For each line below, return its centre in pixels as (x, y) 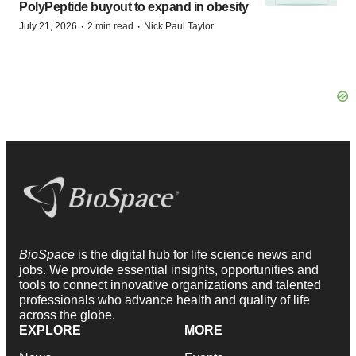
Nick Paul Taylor (179, 26)
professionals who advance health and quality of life (164, 300)
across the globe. (67, 315)
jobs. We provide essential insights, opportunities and (169, 270)
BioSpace (48, 255)
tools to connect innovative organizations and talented (170, 285)
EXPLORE (50, 331)
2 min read (110, 26)
